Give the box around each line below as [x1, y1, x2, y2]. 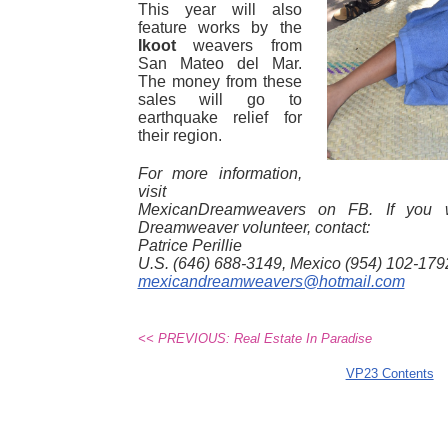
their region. [137, 126, 222, 144]
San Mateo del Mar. [137, 54, 302, 72]
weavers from [175, 36, 302, 54]
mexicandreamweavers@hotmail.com [137, 272, 405, 290]
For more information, [137, 164, 302, 182]
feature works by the [137, 18, 302, 36]
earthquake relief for [137, 108, 302, 126]
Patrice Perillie [137, 236, 242, 254]
